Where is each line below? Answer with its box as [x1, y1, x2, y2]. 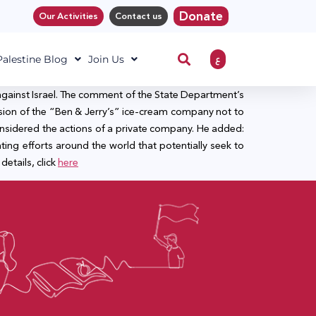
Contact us [115, 8, 162, 24]
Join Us [87, 53, 124, 66]
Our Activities [39, 8, 98, 24]
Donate [179, 5, 223, 28]
